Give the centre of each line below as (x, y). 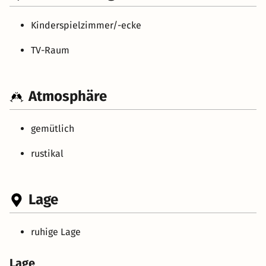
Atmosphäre (68, 96)
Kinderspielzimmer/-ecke (86, 26)
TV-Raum (50, 50)
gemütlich (53, 129)
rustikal (47, 154)
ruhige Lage (56, 232)
